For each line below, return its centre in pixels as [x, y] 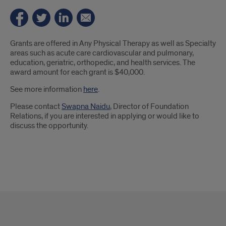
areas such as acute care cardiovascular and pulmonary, [102, 53]
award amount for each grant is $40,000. [77, 72]
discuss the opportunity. [49, 126]
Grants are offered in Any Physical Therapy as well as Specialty [113, 43]
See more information [47, 89]
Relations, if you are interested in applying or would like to [105, 116]
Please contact [36, 106]
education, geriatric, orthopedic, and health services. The [103, 63]
